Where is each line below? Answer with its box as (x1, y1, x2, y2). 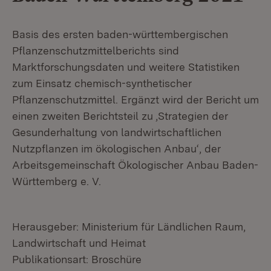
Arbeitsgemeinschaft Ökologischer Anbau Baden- (12, 158, 258, 171)
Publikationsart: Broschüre (12, 252, 142, 266)
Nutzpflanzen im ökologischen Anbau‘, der (12, 142, 221, 155)
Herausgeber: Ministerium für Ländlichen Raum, (12, 220, 246, 233)
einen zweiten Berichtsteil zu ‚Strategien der (12, 109, 228, 122)
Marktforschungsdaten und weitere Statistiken (12, 60, 240, 73)
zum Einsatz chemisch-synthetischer (12, 76, 192, 90)
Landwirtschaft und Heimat (12, 236, 146, 249)
